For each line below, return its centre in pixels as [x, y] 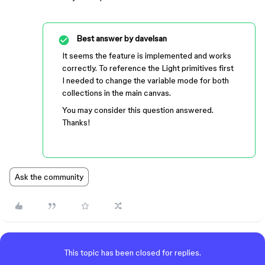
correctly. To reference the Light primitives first [148, 68]
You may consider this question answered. [138, 110]
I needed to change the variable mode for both [146, 80]
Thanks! [76, 122]
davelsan [150, 38]
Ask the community [49, 177]
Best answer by [105, 38]
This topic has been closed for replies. [132, 253]
